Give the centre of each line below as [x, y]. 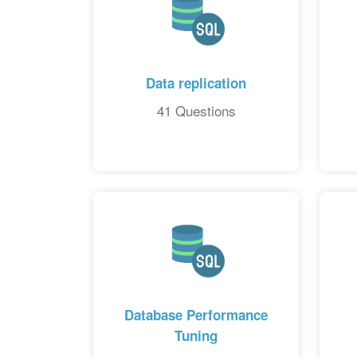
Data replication [196, 82]
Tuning [196, 335]
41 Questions [196, 110]
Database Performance [196, 314]
